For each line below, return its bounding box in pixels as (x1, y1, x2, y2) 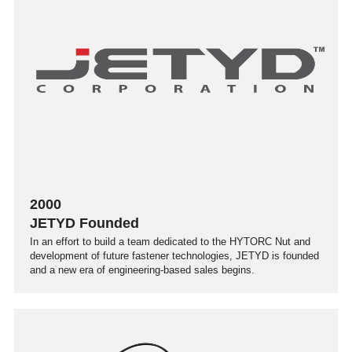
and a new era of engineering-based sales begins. (30, 263, 255, 276)
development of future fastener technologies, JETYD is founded (30, 249, 319, 262)
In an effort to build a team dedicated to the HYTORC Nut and (30, 235, 310, 247)
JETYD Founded (30, 214, 139, 231)
